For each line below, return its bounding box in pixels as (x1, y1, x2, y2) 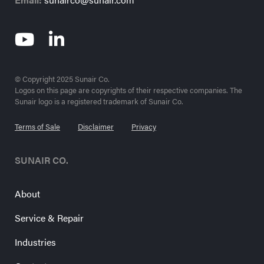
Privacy (131, 121, 156, 132)
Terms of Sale (15, 121, 60, 132)
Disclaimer (78, 121, 114, 132)
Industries (15, 235, 56, 249)
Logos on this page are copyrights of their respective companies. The (15, 85, 242, 95)
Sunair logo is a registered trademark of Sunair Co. (15, 96, 183, 107)
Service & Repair (15, 211, 84, 225)
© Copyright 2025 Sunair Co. (15, 74, 110, 84)
